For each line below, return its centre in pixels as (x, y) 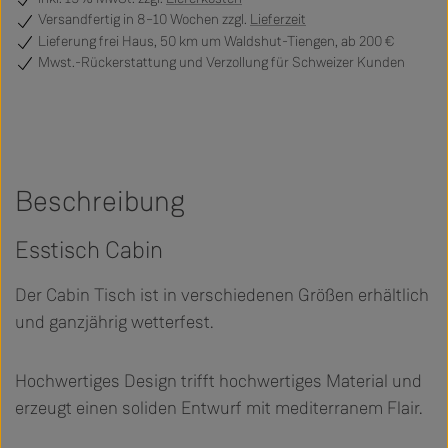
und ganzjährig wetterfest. (114, 322)
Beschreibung (100, 202)
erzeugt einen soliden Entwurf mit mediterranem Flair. (218, 408)
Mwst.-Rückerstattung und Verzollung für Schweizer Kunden (220, 63)
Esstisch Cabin (89, 251)
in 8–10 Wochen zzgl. (186, 20)
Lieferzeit (278, 20)
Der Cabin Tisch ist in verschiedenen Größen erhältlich (222, 295)
